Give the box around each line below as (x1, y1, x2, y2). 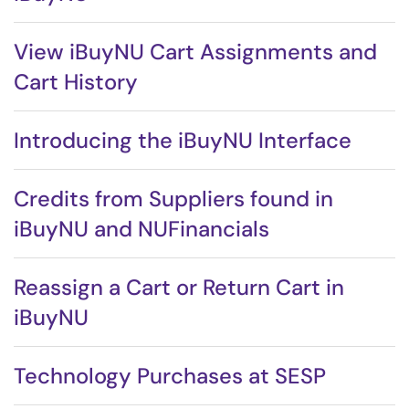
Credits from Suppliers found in (14, 184, 333, 213)
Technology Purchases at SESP (14, 362, 326, 390)
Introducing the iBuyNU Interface (14, 126, 351, 154)
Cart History (14, 68, 138, 96)
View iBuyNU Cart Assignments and (14, 37, 377, 66)
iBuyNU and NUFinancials (14, 215, 269, 243)
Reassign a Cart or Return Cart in (14, 273, 344, 301)
